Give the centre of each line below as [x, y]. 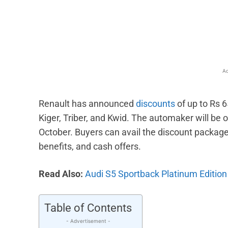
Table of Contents [88, 208]
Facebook [137, 16]
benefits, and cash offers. [90, 147]
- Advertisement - [88, 221]
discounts [155, 104]
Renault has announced [87, 104]
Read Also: [62, 174]
